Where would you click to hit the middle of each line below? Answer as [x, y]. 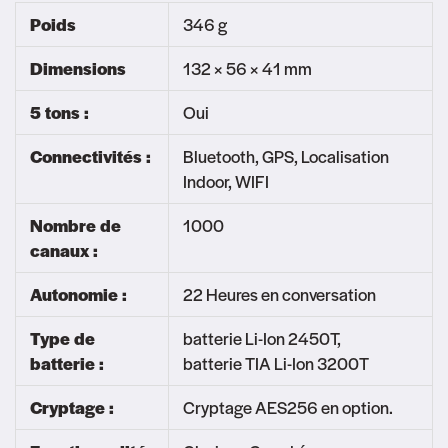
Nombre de [75, 225]
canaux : [63, 250]
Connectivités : [90, 156]
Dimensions [77, 68]
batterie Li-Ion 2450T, [261, 338]
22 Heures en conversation [279, 294]
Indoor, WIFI [225, 181]
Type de [62, 338]
